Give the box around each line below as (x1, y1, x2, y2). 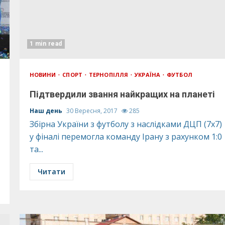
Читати (37, 167, 65, 176)
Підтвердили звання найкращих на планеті (29, 89, 215, 99)
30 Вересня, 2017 (66, 106, 119, 115)
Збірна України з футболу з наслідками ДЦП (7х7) (29, 119, 222, 130)
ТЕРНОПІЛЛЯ (89, 71, 130, 78)
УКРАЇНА (135, 71, 162, 78)
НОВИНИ (29, 71, 58, 78)
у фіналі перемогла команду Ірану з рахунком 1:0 (29, 131, 222, 142)
